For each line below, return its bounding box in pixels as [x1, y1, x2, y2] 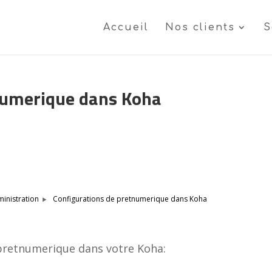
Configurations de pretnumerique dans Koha [53, 194, 208, 204]
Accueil [103, 22, 149, 33]
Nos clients [165, 22, 235, 33]
